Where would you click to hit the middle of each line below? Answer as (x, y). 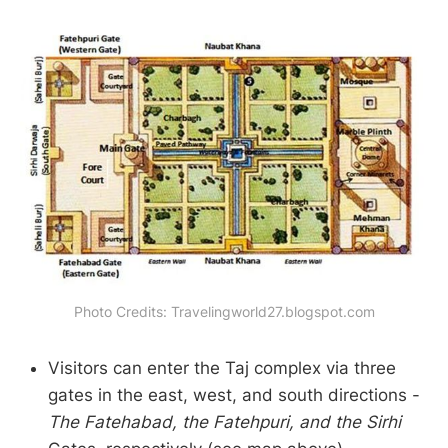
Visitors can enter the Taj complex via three (222, 367)
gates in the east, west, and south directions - (234, 394)
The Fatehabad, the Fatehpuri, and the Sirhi (224, 421)
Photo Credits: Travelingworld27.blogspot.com (224, 311)
